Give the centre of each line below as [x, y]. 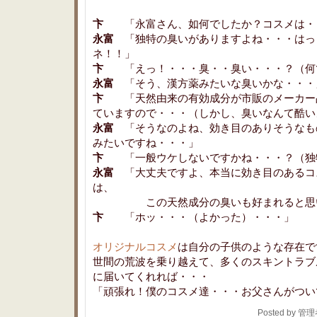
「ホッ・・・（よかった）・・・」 [199, 217]
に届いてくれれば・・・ [151, 276]
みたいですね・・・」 [146, 143]
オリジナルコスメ [135, 247]
